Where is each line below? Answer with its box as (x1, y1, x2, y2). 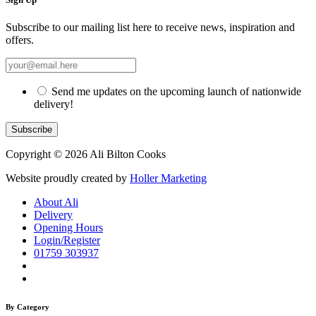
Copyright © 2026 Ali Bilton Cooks (6, 147, 166, 160)
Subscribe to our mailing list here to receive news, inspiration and (6, 20, 295, 33)
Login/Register (34, 233, 100, 246)
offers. (6, 33, 34, 46)
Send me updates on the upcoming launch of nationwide (49, 85, 301, 97)
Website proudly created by (6, 171, 130, 184)
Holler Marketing (130, 171, 207, 184)
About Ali (34, 195, 78, 208)
